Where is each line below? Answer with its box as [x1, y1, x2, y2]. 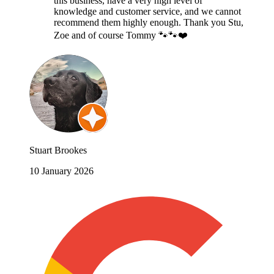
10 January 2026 [29, 165, 94, 176]
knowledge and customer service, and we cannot [54, 6, 241, 17]
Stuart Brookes [29, 144, 87, 155]
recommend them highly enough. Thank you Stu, [54, 17, 243, 28]
